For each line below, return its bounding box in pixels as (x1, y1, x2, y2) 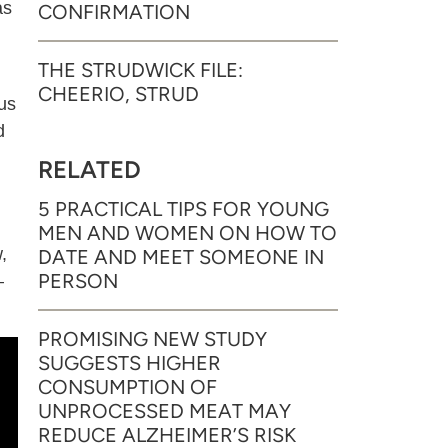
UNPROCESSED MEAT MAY (38, 399, 291, 423)
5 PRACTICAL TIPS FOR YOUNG (38, 197, 329, 221)
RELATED (38, 155, 141, 184)
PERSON (38, 269, 118, 293)
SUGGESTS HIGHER (38, 351, 221, 375)
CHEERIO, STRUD (38, 82, 199, 106)
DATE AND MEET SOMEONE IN (38, 245, 324, 269)
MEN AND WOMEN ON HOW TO (38, 221, 337, 245)
